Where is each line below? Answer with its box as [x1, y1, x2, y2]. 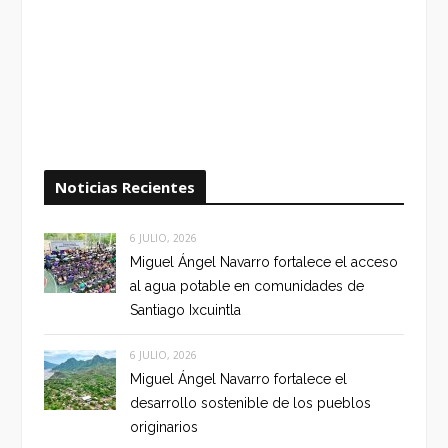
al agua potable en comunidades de [130, 278, 364, 295]
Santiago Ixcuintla [130, 302, 241, 319]
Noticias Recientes [55, 177, 195, 198]
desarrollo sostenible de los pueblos [130, 395, 371, 412]
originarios [130, 419, 198, 436]
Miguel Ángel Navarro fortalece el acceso [130, 254, 398, 271]
